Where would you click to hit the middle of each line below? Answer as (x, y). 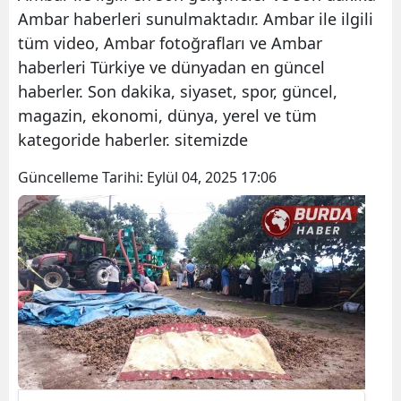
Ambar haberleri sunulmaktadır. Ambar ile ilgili (196, 18)
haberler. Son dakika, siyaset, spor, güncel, (178, 91)
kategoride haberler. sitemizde (133, 139)
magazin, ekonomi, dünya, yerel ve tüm (167, 115)
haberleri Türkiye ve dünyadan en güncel (171, 67)
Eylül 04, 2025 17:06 (212, 177)
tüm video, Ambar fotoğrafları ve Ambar (170, 43)
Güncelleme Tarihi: (82, 177)
